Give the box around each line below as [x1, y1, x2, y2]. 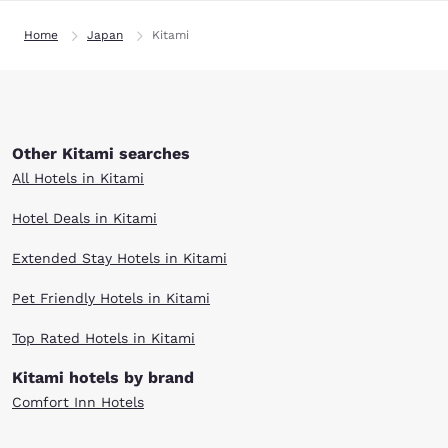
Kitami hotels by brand [12, 368, 194, 387]
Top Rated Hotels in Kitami [12, 330, 195, 346]
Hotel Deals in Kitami [12, 210, 157, 226]
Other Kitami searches [12, 144, 190, 163]
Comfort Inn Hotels [12, 394, 144, 410]
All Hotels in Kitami [12, 170, 144, 186]
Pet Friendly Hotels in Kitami [12, 290, 210, 306]
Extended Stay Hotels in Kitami [12, 250, 227, 266]
